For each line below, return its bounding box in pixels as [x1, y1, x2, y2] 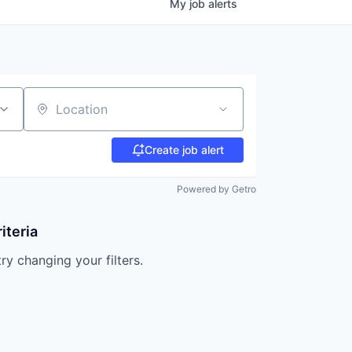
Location [22, 108, 75, 124]
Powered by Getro [177, 183, 256, 195]
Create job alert [144, 143, 224, 156]
